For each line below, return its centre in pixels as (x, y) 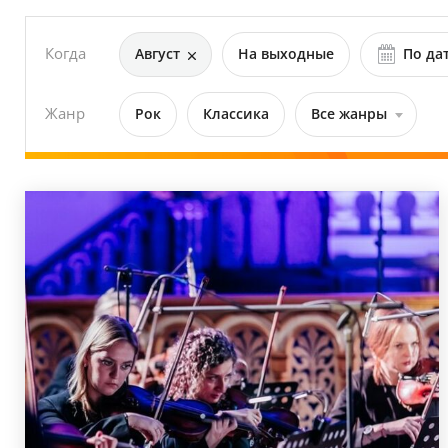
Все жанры (348, 113)
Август (157, 53)
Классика (235, 113)
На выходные (285, 53)
